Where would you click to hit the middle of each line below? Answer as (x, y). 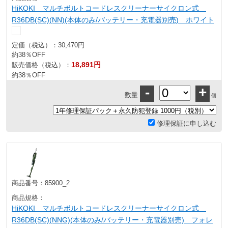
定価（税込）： (35, 45)
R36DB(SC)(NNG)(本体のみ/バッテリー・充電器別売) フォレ (112, 220)
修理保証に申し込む (186, 123)
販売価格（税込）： (41, 65)
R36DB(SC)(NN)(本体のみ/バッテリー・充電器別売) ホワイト (113, 20)
